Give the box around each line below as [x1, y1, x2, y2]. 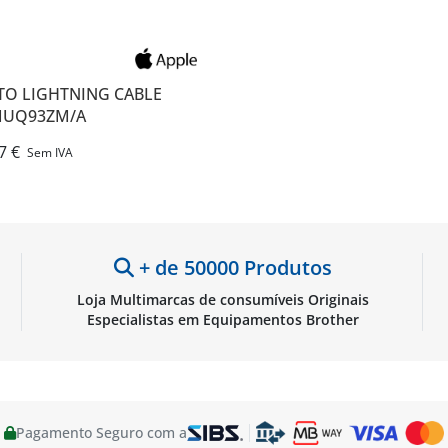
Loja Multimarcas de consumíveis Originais [77, 290, 369, 309]
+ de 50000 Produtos [134, 254, 332, 281]
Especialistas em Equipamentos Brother [87, 310, 359, 329]
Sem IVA [27, 144, 73, 161]
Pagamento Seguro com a [16, 423, 188, 442]
